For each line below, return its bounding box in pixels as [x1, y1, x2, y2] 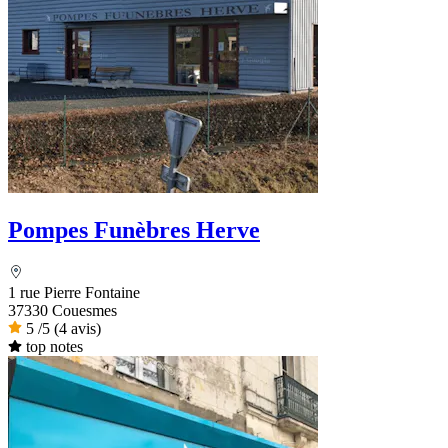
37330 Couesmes [8, 301, 117, 319]
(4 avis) [54, 319, 101, 337]
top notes [25, 337, 83, 355]
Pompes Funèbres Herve [8, 216, 260, 243]
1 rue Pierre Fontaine [8, 283, 140, 301]
